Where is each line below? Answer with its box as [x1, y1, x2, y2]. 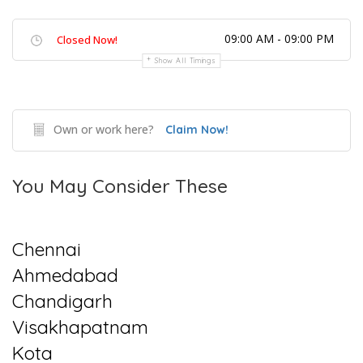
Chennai [12, 237, 81, 261]
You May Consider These [12, 174, 228, 198]
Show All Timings [155, 56, 216, 65]
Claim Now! [165, 122, 228, 137]
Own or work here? [53, 122, 154, 137]
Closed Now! [57, 32, 117, 47]
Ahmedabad [12, 263, 118, 287]
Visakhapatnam [12, 315, 148, 339]
